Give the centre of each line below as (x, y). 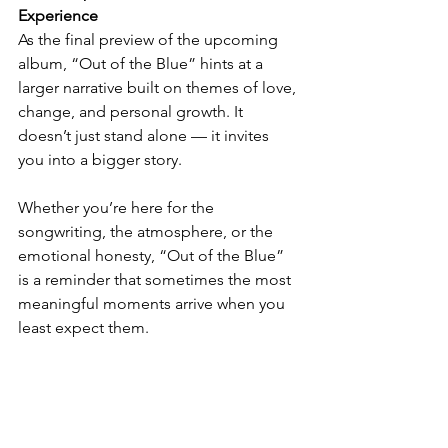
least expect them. (83, 327)
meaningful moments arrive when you (153, 303)
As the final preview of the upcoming (150, 39)
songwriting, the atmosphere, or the (147, 231)
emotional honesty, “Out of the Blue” (153, 255)
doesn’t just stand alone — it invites (145, 135)
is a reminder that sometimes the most (156, 279)
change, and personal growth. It (132, 111)
